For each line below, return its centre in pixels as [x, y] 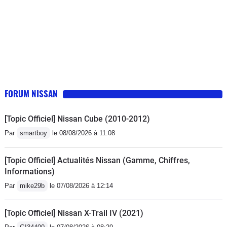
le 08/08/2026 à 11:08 [83, 133]
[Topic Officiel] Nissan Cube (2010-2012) [77, 119]
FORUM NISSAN [31, 93]
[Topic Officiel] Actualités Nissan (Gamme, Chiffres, [97, 160]
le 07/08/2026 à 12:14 [80, 186]
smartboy [33, 133]
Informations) [30, 172]
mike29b [32, 186]
